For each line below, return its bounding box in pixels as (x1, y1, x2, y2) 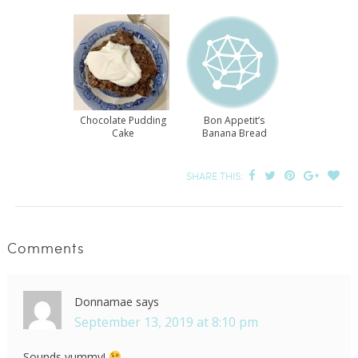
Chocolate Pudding (80, 113, 166, 127)
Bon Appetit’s (204, 113, 265, 127)
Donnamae (74, 293, 133, 309)
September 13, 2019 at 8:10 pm (74, 312, 258, 331)
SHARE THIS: (186, 168, 246, 183)
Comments (6, 237, 85, 257)
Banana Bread (201, 125, 267, 140)
